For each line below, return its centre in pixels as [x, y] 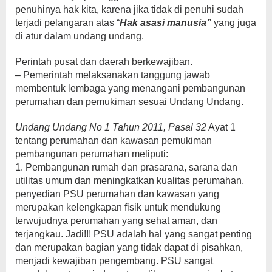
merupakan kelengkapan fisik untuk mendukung [118, 208]
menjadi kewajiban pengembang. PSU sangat [114, 261]
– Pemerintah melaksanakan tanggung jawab [113, 75]
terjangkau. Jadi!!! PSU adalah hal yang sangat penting [134, 234]
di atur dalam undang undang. [80, 36]
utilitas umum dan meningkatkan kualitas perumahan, [130, 181]
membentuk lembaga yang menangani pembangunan [130, 89]
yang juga [234, 23]
